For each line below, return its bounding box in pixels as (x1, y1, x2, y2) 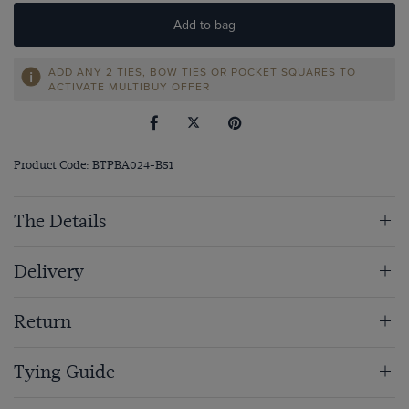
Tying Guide (14, 362, 115, 383)
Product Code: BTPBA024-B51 (14, 158, 173, 173)
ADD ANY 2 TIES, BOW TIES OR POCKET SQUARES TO (48, 64, 356, 80)
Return (14, 311, 71, 333)
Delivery (14, 261, 84, 283)
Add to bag (173, 16, 236, 35)
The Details (14, 211, 107, 233)
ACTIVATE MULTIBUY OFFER (48, 79, 210, 95)
